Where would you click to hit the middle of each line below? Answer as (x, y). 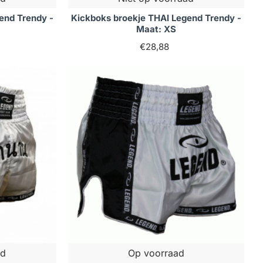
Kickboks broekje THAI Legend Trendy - (156, 18)
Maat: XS (156, 29)
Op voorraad (156, 253)
